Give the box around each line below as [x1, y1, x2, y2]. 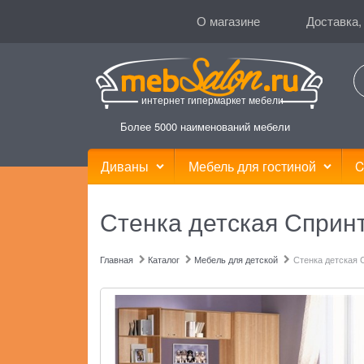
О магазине [196, 12, 260, 29]
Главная [100, 253, 134, 266]
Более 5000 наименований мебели [119, 119, 290, 134]
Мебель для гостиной [188, 156, 316, 175]
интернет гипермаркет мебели [141, 93, 284, 106]
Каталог [148, 253, 180, 266]
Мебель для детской [194, 253, 279, 266]
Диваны [101, 156, 149, 175]
